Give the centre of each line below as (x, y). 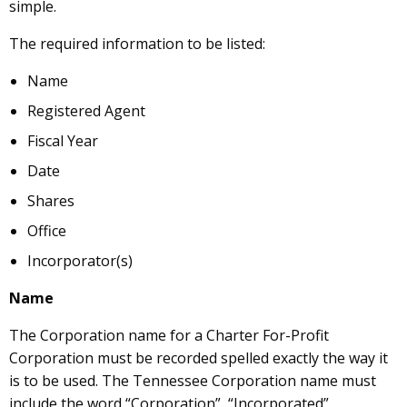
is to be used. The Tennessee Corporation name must (193, 380)
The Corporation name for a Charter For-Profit (169, 335)
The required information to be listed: (137, 43)
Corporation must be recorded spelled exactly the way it (199, 357)
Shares (51, 200)
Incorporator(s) (80, 260)
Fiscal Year (63, 140)
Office (47, 230)
